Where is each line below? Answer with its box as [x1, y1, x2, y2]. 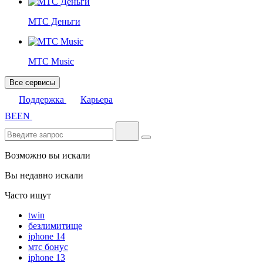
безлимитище [28, 221, 82, 231]
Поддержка [19, 95, 66, 104]
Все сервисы [9, 78, 55, 87]
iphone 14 [28, 231, 65, 241]
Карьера [80, 95, 113, 104]
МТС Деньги [28, 16, 80, 26]
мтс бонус [28, 242, 68, 252]
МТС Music [28, 56, 74, 66]
